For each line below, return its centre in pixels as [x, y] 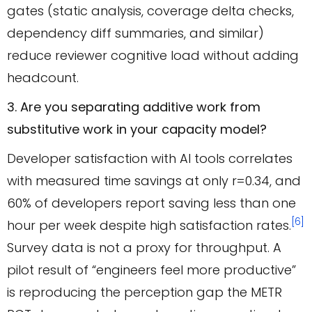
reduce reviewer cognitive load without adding [153, 56]
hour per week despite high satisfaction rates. [149, 226]
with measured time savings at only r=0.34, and [154, 181]
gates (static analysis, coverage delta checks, [150, 11]
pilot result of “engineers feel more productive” [151, 270]
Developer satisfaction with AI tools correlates [150, 159]
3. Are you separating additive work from [134, 107]
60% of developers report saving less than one [151, 203]
